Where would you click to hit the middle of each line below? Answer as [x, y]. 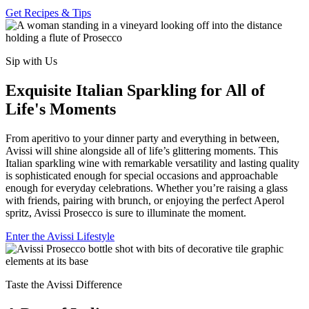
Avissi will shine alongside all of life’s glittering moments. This [142, 150]
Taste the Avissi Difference [64, 284]
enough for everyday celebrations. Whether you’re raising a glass [147, 188]
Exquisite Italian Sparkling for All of [135, 90]
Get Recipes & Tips [48, 12]
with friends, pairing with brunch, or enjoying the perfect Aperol [145, 200]
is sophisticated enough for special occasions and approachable [142, 175]
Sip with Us [31, 61]
